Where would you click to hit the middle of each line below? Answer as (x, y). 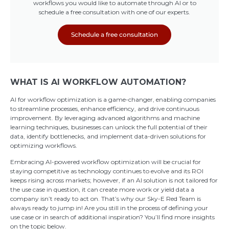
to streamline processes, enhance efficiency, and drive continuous (105, 109)
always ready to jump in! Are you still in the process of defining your (109, 208)
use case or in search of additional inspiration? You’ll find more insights (112, 217)
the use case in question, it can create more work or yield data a (102, 190)
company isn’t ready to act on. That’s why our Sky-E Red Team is (106, 199)
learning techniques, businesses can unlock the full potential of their (109, 127)
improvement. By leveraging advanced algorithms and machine (105, 118)
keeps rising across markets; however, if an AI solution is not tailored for (114, 180)
